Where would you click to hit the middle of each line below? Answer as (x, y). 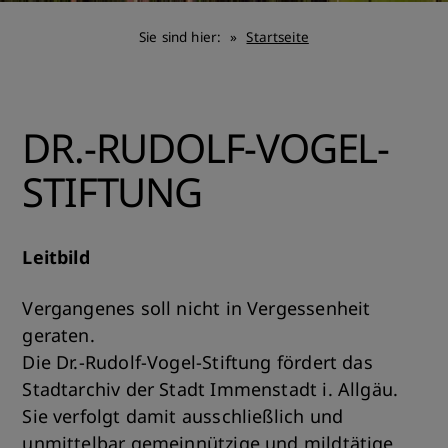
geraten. (58, 335)
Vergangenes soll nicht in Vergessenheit (196, 308)
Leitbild (56, 257)
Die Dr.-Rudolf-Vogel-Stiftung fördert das (197, 362)
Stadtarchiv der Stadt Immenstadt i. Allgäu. (210, 389)
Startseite (277, 37)
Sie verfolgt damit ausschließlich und (183, 416)
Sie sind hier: (182, 37)
